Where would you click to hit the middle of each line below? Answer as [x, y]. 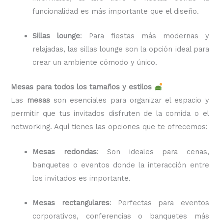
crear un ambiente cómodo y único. [95, 63]
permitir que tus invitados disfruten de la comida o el [110, 114]
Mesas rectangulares [71, 203]
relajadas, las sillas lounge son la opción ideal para [121, 49]
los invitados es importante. [82, 178]
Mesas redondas [65, 151]
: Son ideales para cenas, [153, 151]
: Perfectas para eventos [159, 203]
